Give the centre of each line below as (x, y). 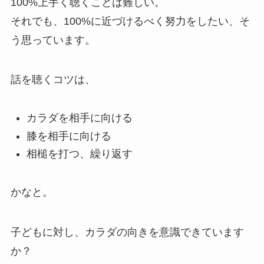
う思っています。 (53, 40)
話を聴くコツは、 (53, 80)
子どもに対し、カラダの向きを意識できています (127, 232)
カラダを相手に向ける (79, 118)
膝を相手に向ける (69, 136)
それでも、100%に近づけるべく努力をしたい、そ (130, 21)
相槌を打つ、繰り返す (79, 154)
